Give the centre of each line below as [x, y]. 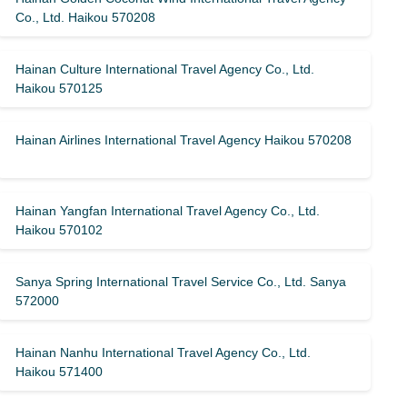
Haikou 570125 [60, 88]
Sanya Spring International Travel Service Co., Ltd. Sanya [181, 282]
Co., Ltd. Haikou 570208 [86, 17]
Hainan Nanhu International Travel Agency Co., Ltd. [164, 352]
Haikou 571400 [60, 372]
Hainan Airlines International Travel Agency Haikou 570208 [184, 140]
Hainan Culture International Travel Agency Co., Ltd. [165, 69]
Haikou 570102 [60, 230]
